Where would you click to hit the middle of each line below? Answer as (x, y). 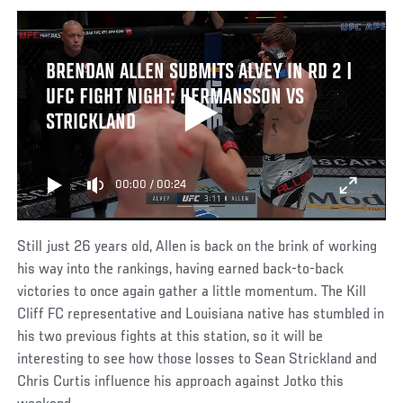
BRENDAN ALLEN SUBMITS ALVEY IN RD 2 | (199, 72)
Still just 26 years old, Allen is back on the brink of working (197, 247)
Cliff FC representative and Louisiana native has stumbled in (201, 314)
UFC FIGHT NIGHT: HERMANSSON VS (175, 98)
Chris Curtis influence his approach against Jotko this (181, 382)
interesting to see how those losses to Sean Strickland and (197, 359)
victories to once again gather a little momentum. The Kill (192, 292)
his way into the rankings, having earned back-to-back (181, 269)
